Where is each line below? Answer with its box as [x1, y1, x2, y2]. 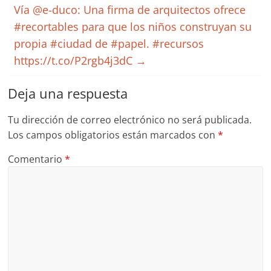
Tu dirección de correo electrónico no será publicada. [8, 113, 252, 126]
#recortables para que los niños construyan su [14, 19, 252, 34]
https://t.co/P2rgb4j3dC [14, 53, 136, 68]
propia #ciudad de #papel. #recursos [14, 36, 204, 51]
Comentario [8, 152, 65, 166]
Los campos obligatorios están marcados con [8, 128, 218, 142]
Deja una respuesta [8, 84, 128, 102]
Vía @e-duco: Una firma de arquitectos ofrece [14, 2, 246, 17]
